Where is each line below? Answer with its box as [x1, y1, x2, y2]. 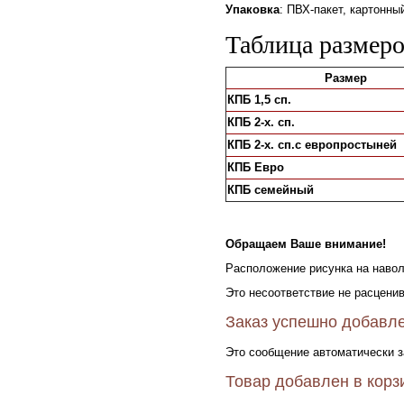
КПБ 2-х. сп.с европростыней [227, 138, 397, 151]
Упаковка [225, 3, 280, 16]
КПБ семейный [227, 183, 314, 197]
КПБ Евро [227, 161, 284, 174]
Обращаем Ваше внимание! [225, 237, 386, 251]
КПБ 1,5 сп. [227, 93, 291, 106]
